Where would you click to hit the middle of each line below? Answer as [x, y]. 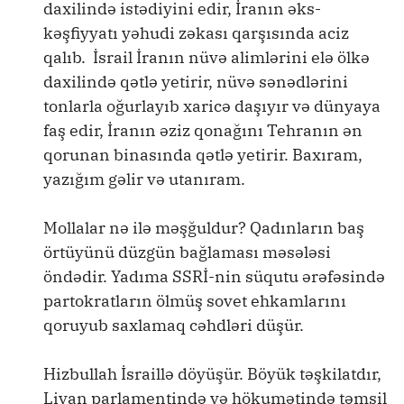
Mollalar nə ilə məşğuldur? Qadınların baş [204, 228]
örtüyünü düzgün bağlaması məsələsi [187, 252]
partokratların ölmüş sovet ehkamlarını [195, 301]
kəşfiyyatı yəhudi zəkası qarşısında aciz [196, 33]
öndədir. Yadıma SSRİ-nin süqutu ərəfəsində [214, 276]
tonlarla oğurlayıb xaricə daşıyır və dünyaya [212, 106]
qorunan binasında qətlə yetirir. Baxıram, [203, 155]
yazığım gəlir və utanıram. [144, 179]
